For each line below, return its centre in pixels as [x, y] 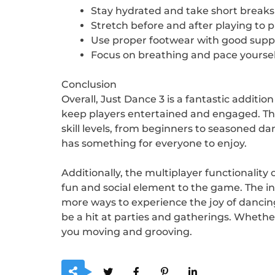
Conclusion [89, 85]
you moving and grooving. [126, 232]
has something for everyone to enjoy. [154, 144]
